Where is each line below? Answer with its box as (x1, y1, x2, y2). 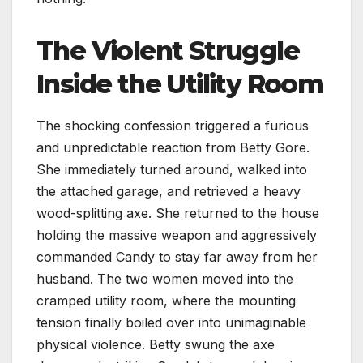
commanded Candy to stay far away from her (36, 248, 318, 265)
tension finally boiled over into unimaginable (36, 314, 306, 331)
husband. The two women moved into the (36, 270, 293, 287)
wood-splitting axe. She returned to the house (36, 204, 319, 221)
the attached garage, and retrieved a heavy (36, 182, 301, 199)
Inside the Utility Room (36, 67, 324, 100)
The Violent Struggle (36, 34, 299, 66)
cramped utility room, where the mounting (36, 292, 296, 309)
